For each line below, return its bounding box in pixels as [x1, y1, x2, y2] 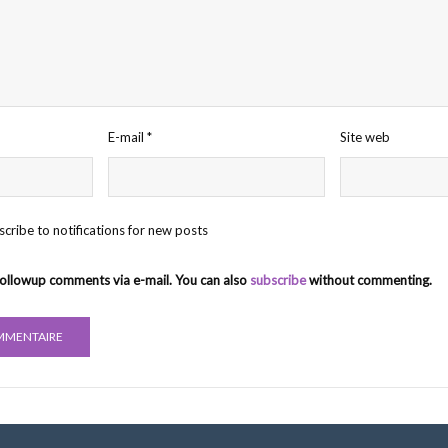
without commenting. [306, 272, 432, 289]
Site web [339, 129, 390, 146]
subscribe [250, 272, 306, 289]
